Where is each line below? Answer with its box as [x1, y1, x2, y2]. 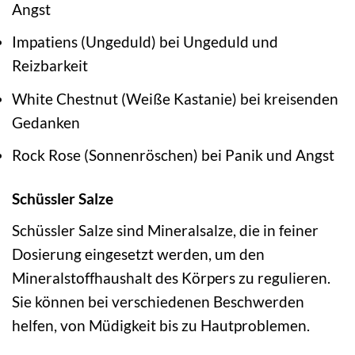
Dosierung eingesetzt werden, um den [12, 244, 265, 263]
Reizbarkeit [12, 56, 88, 75]
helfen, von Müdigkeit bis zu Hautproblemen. [12, 315, 310, 334]
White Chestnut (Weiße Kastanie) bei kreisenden [12, 89, 338, 108]
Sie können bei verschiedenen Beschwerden [12, 292, 304, 311]
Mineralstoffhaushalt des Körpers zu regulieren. [12, 268, 330, 287]
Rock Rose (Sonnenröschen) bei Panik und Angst [12, 146, 334, 165]
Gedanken [12, 113, 80, 132]
